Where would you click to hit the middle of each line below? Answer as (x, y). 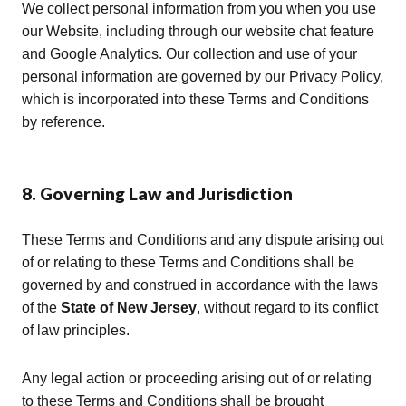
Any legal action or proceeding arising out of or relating (197, 378)
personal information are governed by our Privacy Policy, (203, 76)
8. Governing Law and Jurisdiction (157, 193)
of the (41, 307)
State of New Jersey (129, 307)
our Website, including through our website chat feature (198, 31)
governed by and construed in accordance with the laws (200, 285)
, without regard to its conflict (287, 307)
